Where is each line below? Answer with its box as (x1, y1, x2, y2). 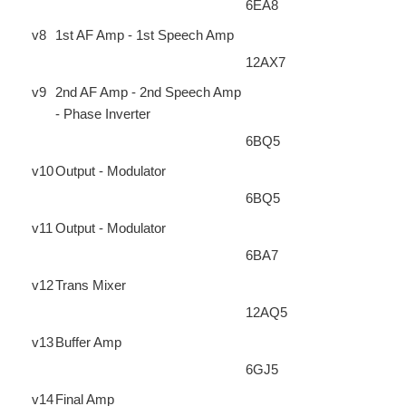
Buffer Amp (55, 333, 122, 350)
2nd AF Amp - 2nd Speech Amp (55, 83, 242, 100)
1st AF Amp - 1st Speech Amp (55, 26, 235, 43)
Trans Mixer (55, 276, 127, 293)
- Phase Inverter (55, 105, 151, 121)
